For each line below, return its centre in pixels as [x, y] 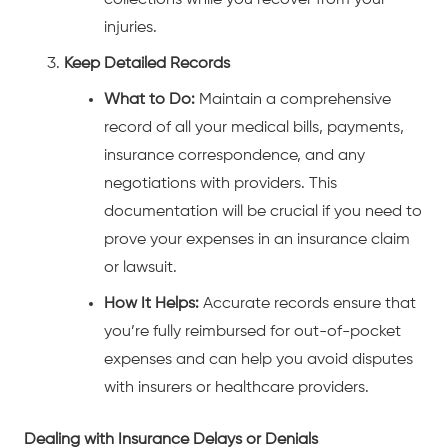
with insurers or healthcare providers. [236, 388]
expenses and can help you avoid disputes [258, 360]
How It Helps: [151, 304]
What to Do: [149, 100]
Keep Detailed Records [147, 64]
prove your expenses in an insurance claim [257, 240]
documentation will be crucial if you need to [263, 212]
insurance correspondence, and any [234, 156]
